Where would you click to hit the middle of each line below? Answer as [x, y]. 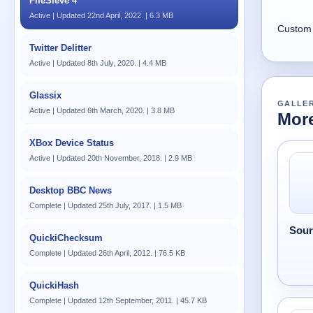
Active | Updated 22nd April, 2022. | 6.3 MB [101, 15]
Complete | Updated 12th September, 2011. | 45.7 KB [118, 300]
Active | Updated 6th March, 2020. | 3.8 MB [102, 110]
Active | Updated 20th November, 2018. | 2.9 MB [111, 158]
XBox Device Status [72, 143]
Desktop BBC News [71, 190]
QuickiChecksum [66, 238]
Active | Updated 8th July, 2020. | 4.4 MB [98, 63]
